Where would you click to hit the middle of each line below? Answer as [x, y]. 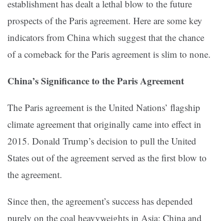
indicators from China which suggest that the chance [106, 37]
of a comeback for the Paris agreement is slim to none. [109, 54]
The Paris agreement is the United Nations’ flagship [104, 108]
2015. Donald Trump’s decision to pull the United [102, 141]
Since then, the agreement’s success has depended [100, 201]
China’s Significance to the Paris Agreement [96, 81]
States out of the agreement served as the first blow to [107, 158]
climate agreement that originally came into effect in [104, 124]
